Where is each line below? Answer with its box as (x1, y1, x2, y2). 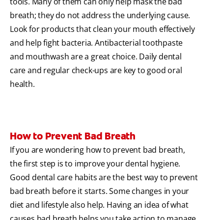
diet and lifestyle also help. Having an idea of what (10, 199, 189, 211)
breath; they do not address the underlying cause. (10, 10, 191, 21)
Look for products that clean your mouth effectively (10, 24, 195, 35)
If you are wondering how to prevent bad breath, (10, 144, 185, 156)
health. (10, 79, 35, 90)
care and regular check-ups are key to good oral (10, 65, 182, 76)
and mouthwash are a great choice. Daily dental (10, 51, 182, 62)
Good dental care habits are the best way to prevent (10, 172, 198, 183)
